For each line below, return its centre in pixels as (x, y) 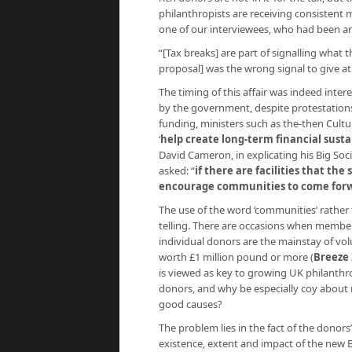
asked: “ (177, 170)
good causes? (191, 304)
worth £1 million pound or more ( (236, 257)
